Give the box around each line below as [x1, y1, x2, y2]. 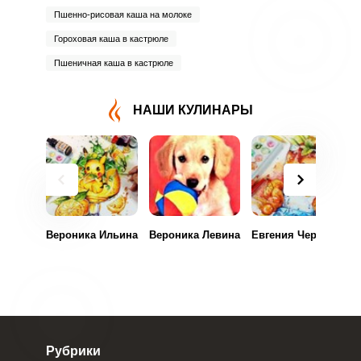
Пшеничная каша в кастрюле [53, 58, 173, 68]
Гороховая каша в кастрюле [53, 34, 168, 44]
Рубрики [45, 344, 101, 358]
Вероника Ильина [45, 229, 138, 241]
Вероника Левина [148, 229, 240, 241]
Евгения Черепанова [251, 229, 359, 241]
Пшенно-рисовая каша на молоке [53, 10, 192, 19]
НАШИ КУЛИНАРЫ [132, 103, 253, 117]
